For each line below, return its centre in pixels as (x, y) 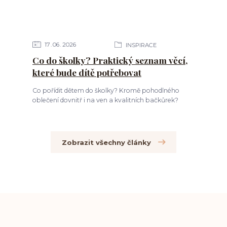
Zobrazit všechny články (107, 143)
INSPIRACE (140, 45)
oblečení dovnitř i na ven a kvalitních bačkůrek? (105, 100)
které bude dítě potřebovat (87, 72)
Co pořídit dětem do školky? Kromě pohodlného (106, 90)
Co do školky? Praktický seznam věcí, (110, 60)
